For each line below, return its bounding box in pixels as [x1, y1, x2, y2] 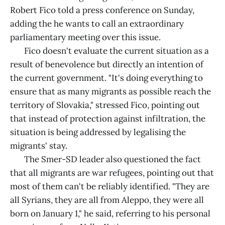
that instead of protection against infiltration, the [10, 113, 205, 124]
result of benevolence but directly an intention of [10, 58, 203, 70]
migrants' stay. [10, 140, 67, 151]
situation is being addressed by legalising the [10, 126, 186, 138]
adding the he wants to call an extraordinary [10, 18, 184, 29]
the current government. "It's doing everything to [10, 72, 203, 83]
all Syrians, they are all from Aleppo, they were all [10, 194, 204, 205]
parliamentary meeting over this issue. [10, 31, 161, 43]
